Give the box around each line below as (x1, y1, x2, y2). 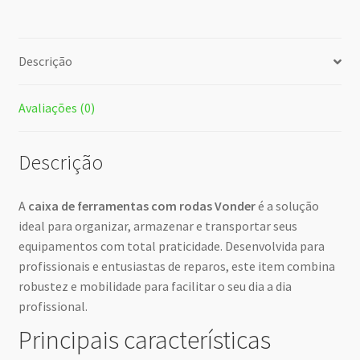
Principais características (18, 323, 271, 356)
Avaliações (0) (18, 100, 95, 117)
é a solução (255, 197, 319, 214)
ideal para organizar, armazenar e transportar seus (18, 217, 297, 234)
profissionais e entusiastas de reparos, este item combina (18, 257, 335, 274)
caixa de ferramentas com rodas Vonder (27, 197, 256, 214)
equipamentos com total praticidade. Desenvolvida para (18, 237, 325, 254)
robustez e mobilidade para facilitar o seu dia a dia (18, 277, 292, 294)
